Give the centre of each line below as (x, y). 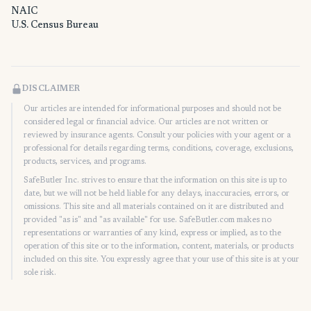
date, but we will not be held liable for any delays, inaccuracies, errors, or (157, 194)
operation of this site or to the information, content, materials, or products (159, 247)
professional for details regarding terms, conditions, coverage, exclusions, (159, 149)
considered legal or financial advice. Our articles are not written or (146, 123)
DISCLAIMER (51, 89)
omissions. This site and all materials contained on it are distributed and (154, 207)
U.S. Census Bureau (55, 26)
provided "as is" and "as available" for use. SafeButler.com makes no (148, 220)
